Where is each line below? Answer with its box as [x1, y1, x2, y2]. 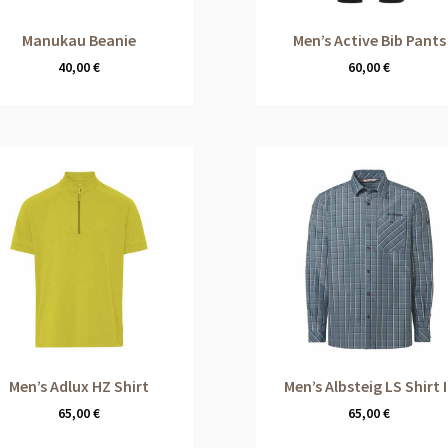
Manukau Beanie [21, 29, 136, 50]
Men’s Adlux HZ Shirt [8, 376, 149, 397]
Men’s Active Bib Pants [292, 29, 446, 50]
